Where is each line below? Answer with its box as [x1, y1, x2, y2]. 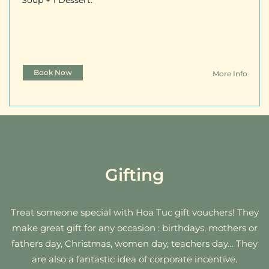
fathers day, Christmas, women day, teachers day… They [11, 237, 258, 249]
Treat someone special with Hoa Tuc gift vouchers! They [10, 206, 259, 218]
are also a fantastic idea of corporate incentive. [32, 253, 237, 265]
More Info [213, 68, 247, 78]
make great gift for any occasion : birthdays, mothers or [11, 222, 258, 234]
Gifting [105, 164, 164, 185]
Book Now [34, 67, 72, 77]
